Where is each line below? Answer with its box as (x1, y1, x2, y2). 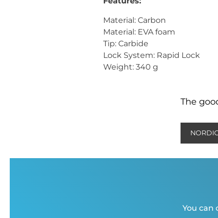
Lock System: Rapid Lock (103, 51, 200, 60)
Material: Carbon (103, 16, 166, 25)
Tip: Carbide (103, 39, 148, 49)
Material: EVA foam (103, 27, 175, 37)
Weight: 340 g (103, 62, 158, 72)
